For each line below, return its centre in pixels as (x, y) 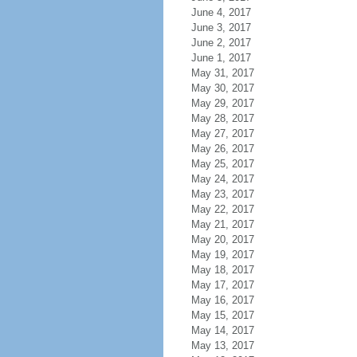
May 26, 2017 (222, 149)
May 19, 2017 (222, 255)
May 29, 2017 (222, 103)
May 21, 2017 (222, 224)
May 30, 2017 (222, 88)
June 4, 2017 (221, 12)
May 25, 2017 (222, 164)
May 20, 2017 (222, 239)
